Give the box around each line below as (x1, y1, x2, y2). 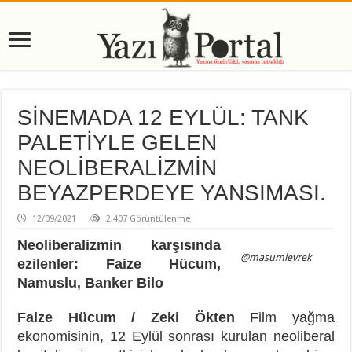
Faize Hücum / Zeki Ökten (17, 309, 235, 325)
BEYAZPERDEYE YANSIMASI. (17, 180, 327, 205)
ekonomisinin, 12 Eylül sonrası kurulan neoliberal (17, 328, 335, 344)
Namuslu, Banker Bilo (17, 274, 164, 291)
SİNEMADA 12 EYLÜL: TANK (17, 104, 310, 130)
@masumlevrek (240, 251, 311, 263)
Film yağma (234, 309, 335, 325)
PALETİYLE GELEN (17, 130, 218, 155)
